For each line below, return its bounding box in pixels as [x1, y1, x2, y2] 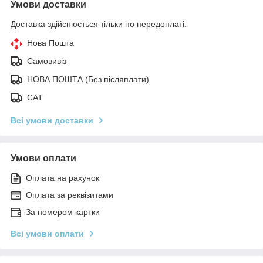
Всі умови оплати [11, 228, 84, 238]
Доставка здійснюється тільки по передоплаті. [11, 19, 187, 29]
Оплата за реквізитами [26, 190, 113, 200]
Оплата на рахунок [26, 173, 99, 183]
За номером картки [26, 207, 100, 217]
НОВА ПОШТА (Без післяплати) [27, 74, 149, 84]
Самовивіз [27, 56, 66, 66]
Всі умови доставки [11, 115, 93, 125]
